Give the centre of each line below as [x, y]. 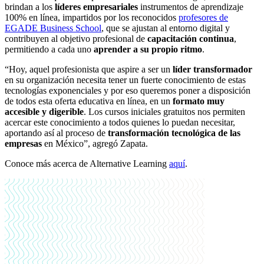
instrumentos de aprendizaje [191, 7]
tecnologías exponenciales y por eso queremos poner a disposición [128, 91]
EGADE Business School [53, 28]
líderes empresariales [96, 7]
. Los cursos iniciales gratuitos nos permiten [164, 112]
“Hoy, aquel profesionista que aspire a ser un [89, 70]
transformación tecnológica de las [174, 133]
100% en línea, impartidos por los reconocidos [92, 18]
